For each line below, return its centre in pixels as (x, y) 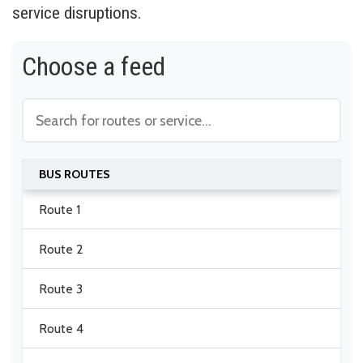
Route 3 (61, 288)
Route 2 (61, 249)
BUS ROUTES (75, 175)
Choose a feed (94, 67)
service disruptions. (77, 13)
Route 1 (60, 209)
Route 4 (61, 328)
